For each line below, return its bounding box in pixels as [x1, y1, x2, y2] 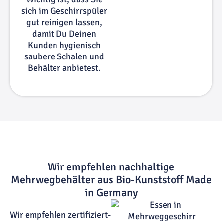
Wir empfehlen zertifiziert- [10, 209, 111, 220]
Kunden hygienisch [28, 40, 101, 51]
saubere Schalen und [24, 51, 105, 62]
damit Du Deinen [32, 28, 97, 40]
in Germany [84, 185, 138, 199]
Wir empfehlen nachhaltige [48, 160, 174, 173]
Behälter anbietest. [28, 62, 101, 74]
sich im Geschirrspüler [21, 5, 108, 17]
